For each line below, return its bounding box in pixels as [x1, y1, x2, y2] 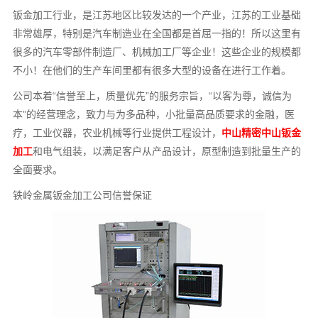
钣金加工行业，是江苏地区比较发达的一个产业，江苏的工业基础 [13, 9, 302, 21]
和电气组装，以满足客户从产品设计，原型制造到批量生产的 [33, 145, 302, 157]
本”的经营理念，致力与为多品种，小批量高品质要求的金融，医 [13, 108, 295, 120]
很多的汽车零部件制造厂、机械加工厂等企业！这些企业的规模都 [13, 45, 302, 57]
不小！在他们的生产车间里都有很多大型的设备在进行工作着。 [13, 64, 292, 76]
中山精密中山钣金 [221, 126, 302, 138]
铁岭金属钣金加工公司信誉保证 [13, 189, 153, 201]
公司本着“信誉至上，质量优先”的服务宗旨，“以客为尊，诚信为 [13, 89, 292, 102]
